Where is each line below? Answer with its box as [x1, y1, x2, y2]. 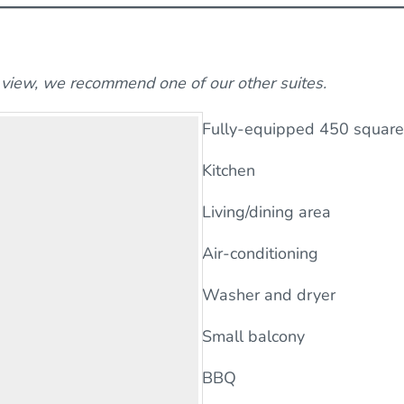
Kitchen [202, 160, 255, 182]
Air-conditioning [202, 243, 318, 265]
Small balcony [202, 326, 305, 348]
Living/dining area [202, 201, 331, 224]
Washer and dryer [202, 284, 335, 307]
